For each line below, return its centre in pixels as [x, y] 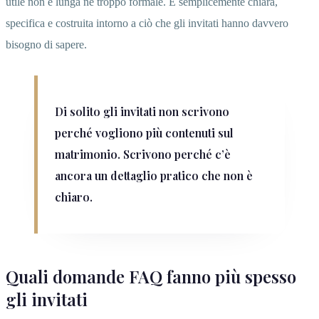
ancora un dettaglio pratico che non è [154, 175]
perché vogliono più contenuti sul [144, 132]
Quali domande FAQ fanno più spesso [151, 276]
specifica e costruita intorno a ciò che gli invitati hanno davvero [147, 23]
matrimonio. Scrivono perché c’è [143, 154]
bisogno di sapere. [46, 44]
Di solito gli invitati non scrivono [142, 111]
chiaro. [74, 197]
